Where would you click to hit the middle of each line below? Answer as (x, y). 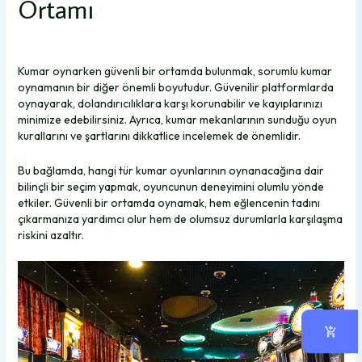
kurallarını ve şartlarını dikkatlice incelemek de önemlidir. (159, 136)
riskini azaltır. (51, 235)
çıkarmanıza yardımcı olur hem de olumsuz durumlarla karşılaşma (180, 219)
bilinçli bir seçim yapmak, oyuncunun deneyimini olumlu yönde (170, 186)
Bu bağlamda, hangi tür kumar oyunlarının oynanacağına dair (170, 170)
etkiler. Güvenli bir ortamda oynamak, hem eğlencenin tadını (168, 202)
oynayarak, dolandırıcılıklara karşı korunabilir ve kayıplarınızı (170, 104)
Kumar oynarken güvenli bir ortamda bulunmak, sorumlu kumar (175, 72)
